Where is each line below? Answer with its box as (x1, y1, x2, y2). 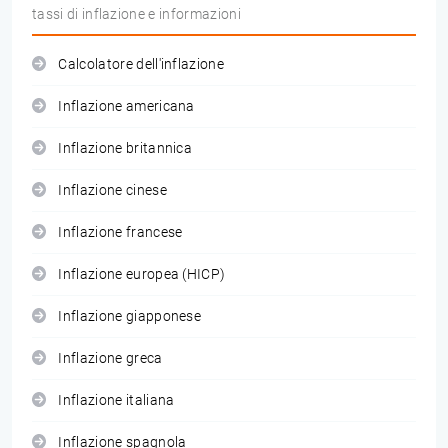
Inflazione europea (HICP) (58, 266, 226, 283)
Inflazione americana (58, 98, 195, 115)
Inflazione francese (58, 224, 183, 241)
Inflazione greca (58, 350, 163, 367)
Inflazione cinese (58, 182, 167, 199)
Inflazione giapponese (58, 308, 202, 325)
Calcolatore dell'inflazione (58, 56, 225, 73)
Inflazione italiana (58, 392, 175, 409)
